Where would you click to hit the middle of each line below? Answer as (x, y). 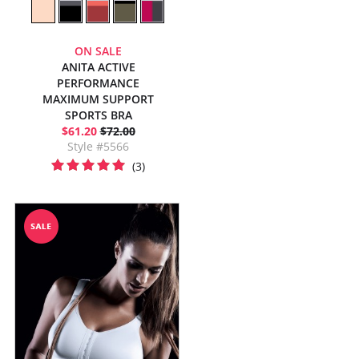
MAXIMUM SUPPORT (98, 99)
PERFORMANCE (98, 83)
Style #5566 (98, 146)
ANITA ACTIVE (98, 67)
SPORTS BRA (98, 115)
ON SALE (98, 51)
